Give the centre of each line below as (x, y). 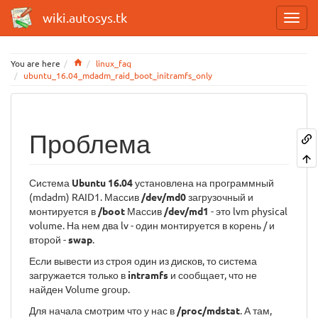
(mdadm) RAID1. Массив (85, 197)
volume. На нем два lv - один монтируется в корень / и (152, 225)
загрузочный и (220, 197)
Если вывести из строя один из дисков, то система (143, 261)
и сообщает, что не (213, 275)
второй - (49, 239)
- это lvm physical (248, 211)
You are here (35, 63)
